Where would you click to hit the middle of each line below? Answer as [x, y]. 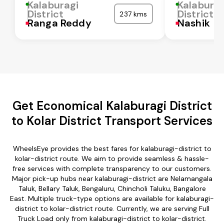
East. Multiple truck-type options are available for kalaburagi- [112, 198]
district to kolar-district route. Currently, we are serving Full [112, 208]
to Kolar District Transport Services [112, 120]
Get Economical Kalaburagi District [112, 105]
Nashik [194, 23]
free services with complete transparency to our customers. [112, 168]
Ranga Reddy [59, 23]
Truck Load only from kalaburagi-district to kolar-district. [112, 218]
